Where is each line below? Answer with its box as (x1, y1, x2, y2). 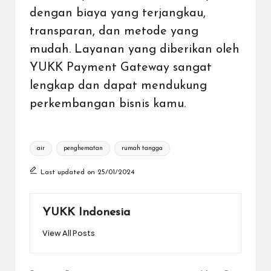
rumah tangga (121, 145, 163, 152)
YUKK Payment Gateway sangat (30, 61, 212, 74)
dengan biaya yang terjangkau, (30, 7, 206, 19)
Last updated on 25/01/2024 (40, 168, 134, 176)
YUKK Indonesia (42, 206, 130, 218)
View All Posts (42, 228, 95, 238)
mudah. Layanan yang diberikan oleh (30, 43, 240, 56)
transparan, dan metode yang (30, 25, 198, 38)
